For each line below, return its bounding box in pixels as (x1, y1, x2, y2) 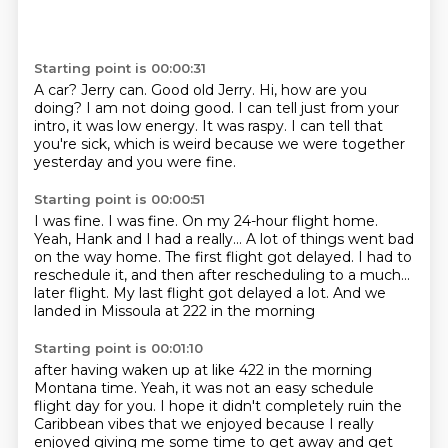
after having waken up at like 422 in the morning (33, 361, 372, 379)
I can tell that (290, 117, 383, 135)
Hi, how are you (258, 81, 367, 99)
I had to (357, 248, 412, 266)
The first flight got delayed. (164, 248, 358, 266)
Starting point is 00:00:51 (33, 191, 205, 207)
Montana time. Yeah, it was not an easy (33, 379, 311, 397)
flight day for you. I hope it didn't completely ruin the (33, 397, 402, 415)
